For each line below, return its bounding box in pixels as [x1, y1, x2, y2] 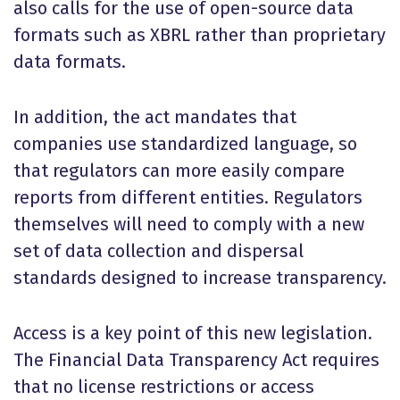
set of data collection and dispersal [13, 240, 304, 262]
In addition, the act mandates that [13, 106, 296, 128]
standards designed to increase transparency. [13, 267, 387, 288]
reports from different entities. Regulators [13, 187, 362, 208]
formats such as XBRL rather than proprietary [13, 24, 386, 46]
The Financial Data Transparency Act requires [13, 349, 379, 371]
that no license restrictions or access [13, 376, 314, 397]
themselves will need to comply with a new [13, 213, 364, 235]
